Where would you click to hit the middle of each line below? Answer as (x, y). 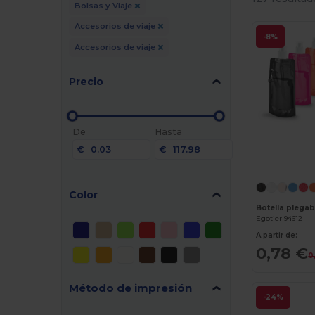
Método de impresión (131, 288)
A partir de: (277, 236)
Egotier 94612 (279, 219)
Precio (86, 81)
